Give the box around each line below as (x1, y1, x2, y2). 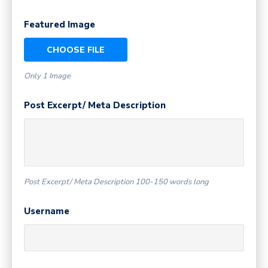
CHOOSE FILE (47, 44, 105, 56)
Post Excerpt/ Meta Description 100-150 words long (24, 176, 209, 188)
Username (24, 205, 69, 218)
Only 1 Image (24, 71, 71, 82)
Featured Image (24, 19, 95, 31)
